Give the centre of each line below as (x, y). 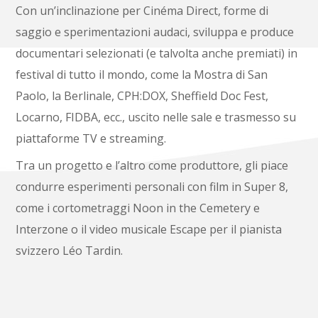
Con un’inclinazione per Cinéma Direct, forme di (142, 10)
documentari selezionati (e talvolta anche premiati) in (157, 53)
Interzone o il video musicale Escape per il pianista (149, 229)
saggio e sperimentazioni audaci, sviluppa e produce (155, 32)
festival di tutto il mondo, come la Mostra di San (142, 74)
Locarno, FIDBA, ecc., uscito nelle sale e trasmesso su (156, 117)
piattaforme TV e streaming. (91, 138)
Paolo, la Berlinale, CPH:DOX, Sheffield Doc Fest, (142, 95)
